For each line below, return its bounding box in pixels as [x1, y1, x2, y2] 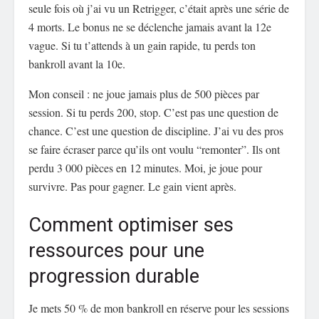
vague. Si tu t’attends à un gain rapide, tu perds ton [28, 38, 256, 53]
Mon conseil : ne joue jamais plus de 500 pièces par [28, 86, 259, 102]
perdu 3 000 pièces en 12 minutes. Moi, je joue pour [28, 160, 262, 176]
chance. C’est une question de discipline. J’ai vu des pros [28, 123, 283, 139]
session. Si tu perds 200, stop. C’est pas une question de [28, 105, 278, 120]
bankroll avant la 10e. [28, 56, 125, 72]
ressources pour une [28, 236, 204, 265]
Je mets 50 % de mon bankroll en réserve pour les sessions [28, 300, 289, 315]
